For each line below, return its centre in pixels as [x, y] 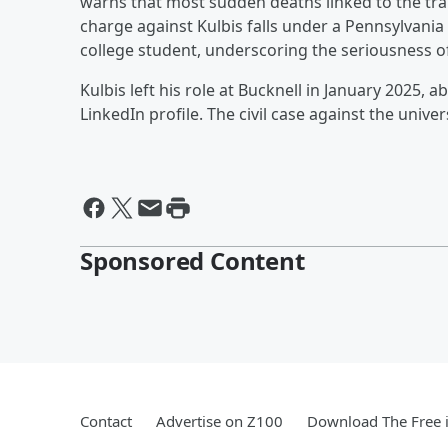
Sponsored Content [192, 260]
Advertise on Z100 [219, 420]
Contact [106, 420]
